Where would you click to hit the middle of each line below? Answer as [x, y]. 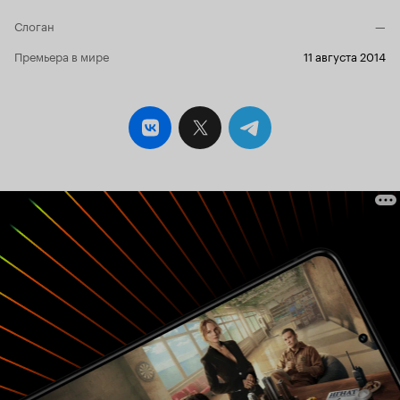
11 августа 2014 [345, 55]
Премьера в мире [62, 55]
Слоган [34, 25]
